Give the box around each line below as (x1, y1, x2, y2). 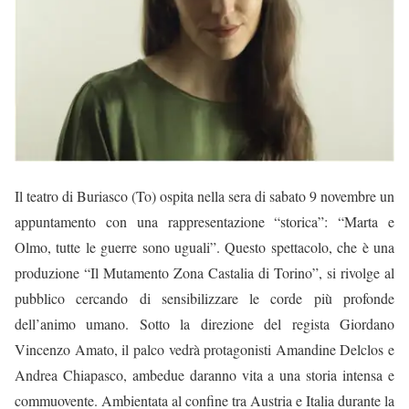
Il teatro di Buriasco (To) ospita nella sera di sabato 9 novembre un (15, 185, 394, 205)
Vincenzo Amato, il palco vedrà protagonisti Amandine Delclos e (15, 339, 394, 359)
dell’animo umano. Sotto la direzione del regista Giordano (15, 313, 394, 333)
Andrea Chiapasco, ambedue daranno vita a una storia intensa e (15, 364, 394, 384)
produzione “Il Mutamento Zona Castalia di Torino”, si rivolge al (15, 262, 394, 282)
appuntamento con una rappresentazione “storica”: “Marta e (15, 211, 394, 231)
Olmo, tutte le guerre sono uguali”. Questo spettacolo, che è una (15, 236, 394, 257)
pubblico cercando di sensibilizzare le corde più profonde (15, 288, 394, 308)
